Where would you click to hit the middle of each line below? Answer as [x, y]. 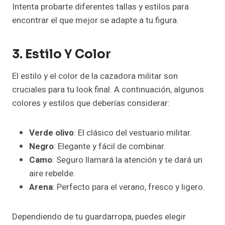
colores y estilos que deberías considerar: [91, 103]
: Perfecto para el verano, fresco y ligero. [129, 187]
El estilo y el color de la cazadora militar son [95, 76]
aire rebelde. [52, 174]
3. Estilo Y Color [62, 54]
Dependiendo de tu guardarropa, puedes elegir [99, 217]
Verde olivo [51, 133]
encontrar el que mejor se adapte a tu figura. [95, 21]
